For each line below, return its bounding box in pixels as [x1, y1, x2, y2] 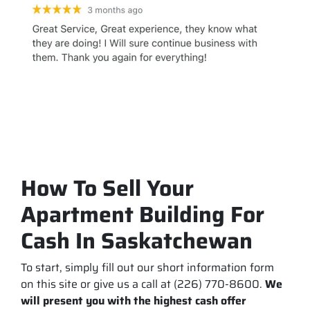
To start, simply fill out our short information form [21, 258, 274, 276]
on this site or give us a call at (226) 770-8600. [21, 275, 265, 293]
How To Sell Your [21, 170, 194, 206]
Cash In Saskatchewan [21, 223, 253, 258]
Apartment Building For [21, 197, 264, 232]
